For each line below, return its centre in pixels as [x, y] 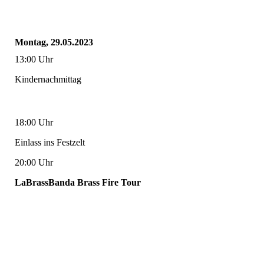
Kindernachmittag [48, 79]
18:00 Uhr [34, 122]
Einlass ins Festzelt [50, 142]
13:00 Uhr [34, 59]
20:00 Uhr [34, 162]
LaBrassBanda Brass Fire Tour [78, 182]
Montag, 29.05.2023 [54, 42]
